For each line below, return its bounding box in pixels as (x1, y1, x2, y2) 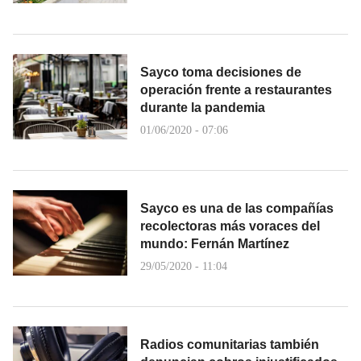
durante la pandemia (140, 100, 265, 114)
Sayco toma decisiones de (140, 64, 301, 79)
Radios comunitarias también (140, 337, 319, 351)
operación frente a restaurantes (140, 82, 332, 97)
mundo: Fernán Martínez (140, 236, 289, 251)
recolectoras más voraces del (140, 218, 320, 233)
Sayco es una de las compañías (140, 201, 334, 215)
